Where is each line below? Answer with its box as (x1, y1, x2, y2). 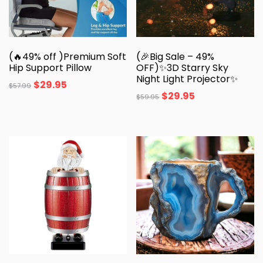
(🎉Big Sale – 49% (136, 50, 215, 64)
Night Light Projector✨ (136, 72, 238, 86)
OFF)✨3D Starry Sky (136, 61, 229, 75)
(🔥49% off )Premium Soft (9, 50, 126, 64)
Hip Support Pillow (9, 61, 92, 75)
